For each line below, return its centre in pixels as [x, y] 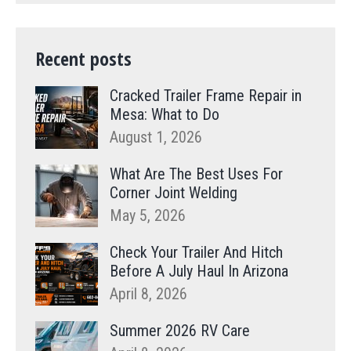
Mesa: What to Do [165, 115]
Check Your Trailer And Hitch [196, 253]
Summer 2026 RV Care [180, 331]
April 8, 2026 [148, 294]
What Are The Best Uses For [196, 174]
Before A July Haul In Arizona [199, 271]
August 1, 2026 [156, 138]
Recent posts [83, 59]
